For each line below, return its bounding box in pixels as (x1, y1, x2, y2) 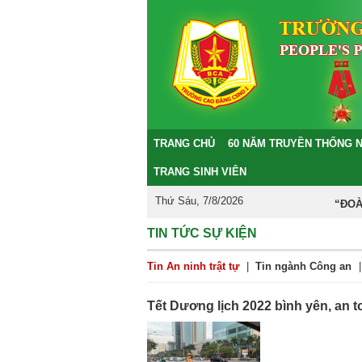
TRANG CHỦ (154, 137, 215, 149)
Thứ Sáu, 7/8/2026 (155, 195, 243, 207)
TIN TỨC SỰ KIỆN (147, 226, 257, 240)
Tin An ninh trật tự (147, 260, 239, 272)
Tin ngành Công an (255, 260, 351, 272)
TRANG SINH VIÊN (154, 166, 246, 178)
